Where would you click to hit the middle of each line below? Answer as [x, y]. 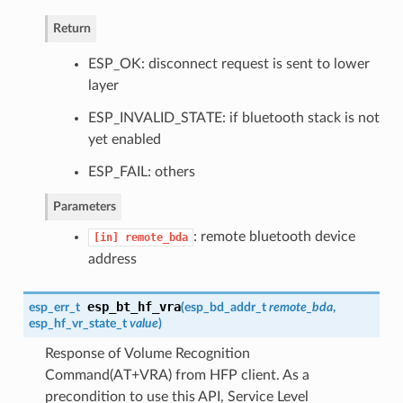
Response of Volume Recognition [147, 353]
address [112, 259]
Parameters [84, 206]
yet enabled [124, 139]
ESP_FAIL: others [141, 171]
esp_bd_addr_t [225, 307]
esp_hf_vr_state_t [77, 323]
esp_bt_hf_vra [134, 306]
